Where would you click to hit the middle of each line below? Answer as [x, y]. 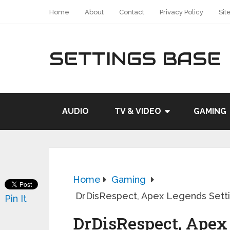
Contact [132, 12]
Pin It [16, 198]
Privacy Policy [181, 12]
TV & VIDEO [138, 111]
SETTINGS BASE [135, 59]
